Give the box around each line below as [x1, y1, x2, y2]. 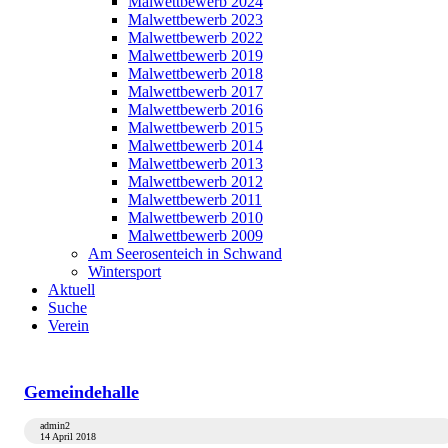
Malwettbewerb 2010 [128, 208, 263, 226]
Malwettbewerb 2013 [128, 154, 263, 172]
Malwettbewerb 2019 [128, 46, 263, 64]
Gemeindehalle [24, 382, 139, 403]
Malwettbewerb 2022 [128, 28, 263, 46]
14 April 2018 [40, 430, 96, 442]
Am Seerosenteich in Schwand [88, 244, 282, 262]
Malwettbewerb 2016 [128, 100, 263, 118]
